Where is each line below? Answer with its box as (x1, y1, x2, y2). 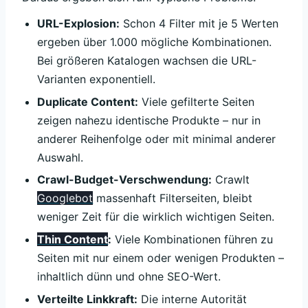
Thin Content (37, 232, 109, 246)
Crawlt (212, 173, 250, 187)
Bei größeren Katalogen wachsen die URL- (37, 54, 257, 68)
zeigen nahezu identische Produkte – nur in (37, 113, 261, 127)
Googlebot (37, 191, 93, 206)
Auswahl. (37, 150, 84, 164)
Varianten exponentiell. (37, 72, 156, 87)
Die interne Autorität (137, 291, 247, 306)
